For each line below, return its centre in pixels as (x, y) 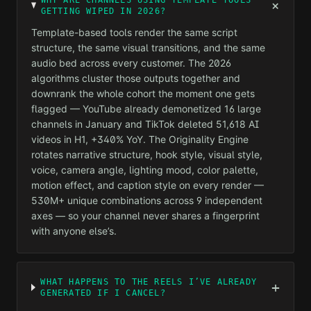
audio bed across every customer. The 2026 (131, 63)
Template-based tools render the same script (134, 32)
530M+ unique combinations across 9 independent (147, 200)
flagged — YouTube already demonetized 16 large (146, 109)
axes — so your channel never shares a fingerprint (145, 216)
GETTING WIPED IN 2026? (103, 11)
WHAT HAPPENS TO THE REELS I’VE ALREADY (149, 282)
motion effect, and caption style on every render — (148, 185)
